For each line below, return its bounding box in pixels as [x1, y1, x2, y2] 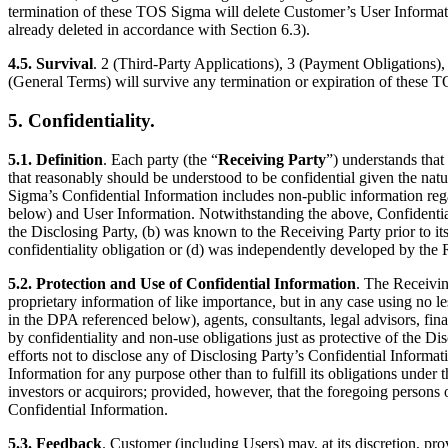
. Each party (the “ [103, 150, 218, 168]
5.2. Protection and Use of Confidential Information [8, 274, 356, 292]
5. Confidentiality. [8, 109, 155, 131]
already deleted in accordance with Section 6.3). [8, 21, 310, 39]
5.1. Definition [8, 150, 103, 168]
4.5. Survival [8, 55, 93, 73]
